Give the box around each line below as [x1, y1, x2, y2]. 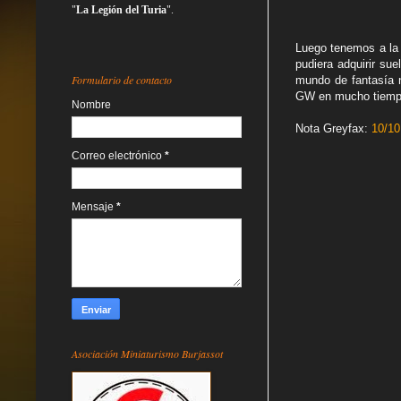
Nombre [72, 98, 111, 111]
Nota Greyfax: [295, 122, 371, 136]
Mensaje [72, 200, 116, 213]
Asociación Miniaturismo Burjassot [72, 346, 223, 361]
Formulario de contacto [72, 72, 172, 87]
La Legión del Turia [76, 3, 166, 16]
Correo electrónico [72, 149, 165, 162]
